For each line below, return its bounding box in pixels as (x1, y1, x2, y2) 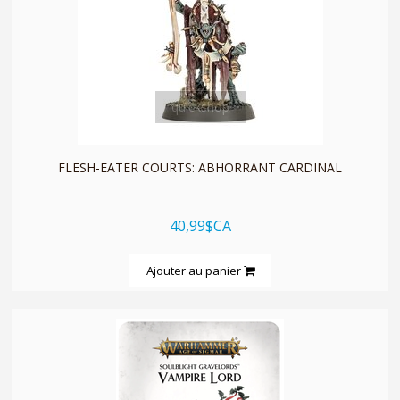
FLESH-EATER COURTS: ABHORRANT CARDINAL (58, 158, 342, 176)
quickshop (171, 97, 229, 115)
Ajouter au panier (146, 262, 244, 279)
